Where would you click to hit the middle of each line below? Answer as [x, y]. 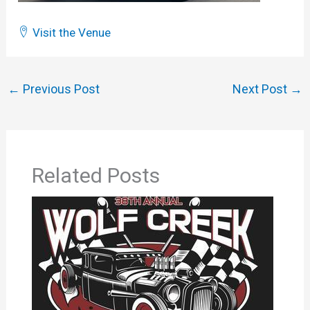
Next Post [261, 89]
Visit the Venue [72, 32]
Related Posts [95, 176]
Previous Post [60, 89]
